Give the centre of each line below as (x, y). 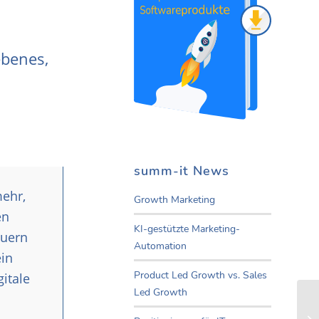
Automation (160, 246)
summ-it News (182, 171)
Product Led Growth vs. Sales (200, 276)
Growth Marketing (174, 200)
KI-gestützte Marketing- (187, 229)
